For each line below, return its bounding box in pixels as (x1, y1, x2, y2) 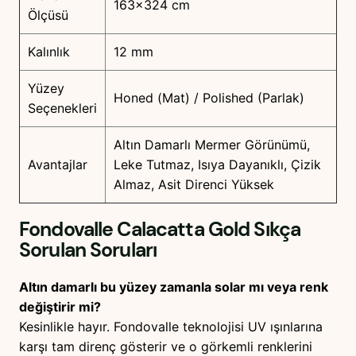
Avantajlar (28, 156, 87, 172)
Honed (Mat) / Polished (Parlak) (114, 89, 304, 106)
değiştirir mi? (19, 298, 101, 315)
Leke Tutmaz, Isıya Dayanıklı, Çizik (114, 156, 321, 172)
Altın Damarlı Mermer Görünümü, (114, 136, 310, 153)
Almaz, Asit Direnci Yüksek (114, 176, 274, 192)
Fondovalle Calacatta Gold (19, 216, 250, 243)
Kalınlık (28, 43, 70, 60)
